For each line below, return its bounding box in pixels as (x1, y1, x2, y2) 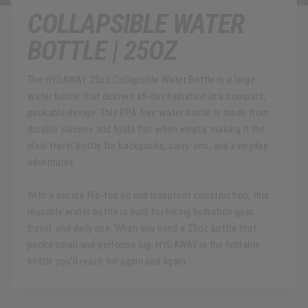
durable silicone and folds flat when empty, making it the (27, 123, 265, 136)
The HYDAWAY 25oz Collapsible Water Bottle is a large (27, 74, 255, 87)
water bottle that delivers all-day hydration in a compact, (27, 90, 267, 103)
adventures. (27, 156, 77, 169)
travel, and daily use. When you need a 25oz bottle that (27, 222, 257, 235)
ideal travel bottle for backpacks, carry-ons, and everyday (27, 140, 268, 153)
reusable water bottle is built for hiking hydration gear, (27, 206, 255, 219)
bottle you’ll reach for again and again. (27, 255, 188, 268)
